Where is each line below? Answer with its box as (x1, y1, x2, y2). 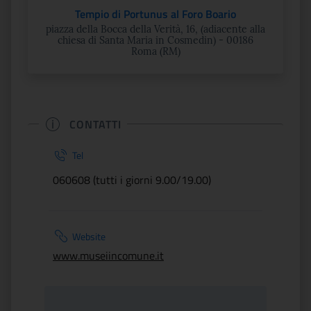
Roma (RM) (131, 45, 180, 58)
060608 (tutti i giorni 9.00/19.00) (53, 171, 211, 188)
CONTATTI (69, 115, 121, 133)
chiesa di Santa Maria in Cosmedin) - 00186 (58, 34, 253, 47)
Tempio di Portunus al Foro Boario (75, 6, 236, 22)
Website (72, 229, 106, 244)
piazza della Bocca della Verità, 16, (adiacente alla (46, 23, 265, 35)
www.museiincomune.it (53, 247, 164, 264)
